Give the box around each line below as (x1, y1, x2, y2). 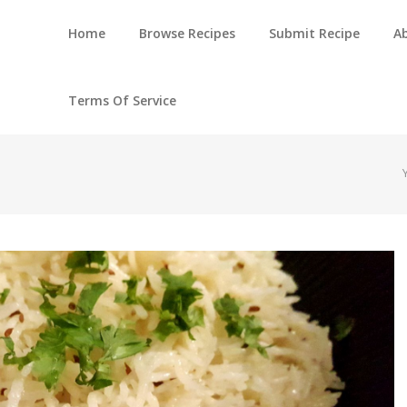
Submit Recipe (269, 25, 360, 42)
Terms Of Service (68, 92, 176, 109)
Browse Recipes (139, 25, 235, 42)
